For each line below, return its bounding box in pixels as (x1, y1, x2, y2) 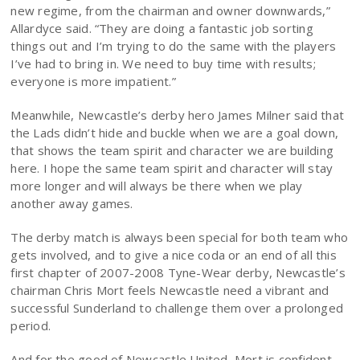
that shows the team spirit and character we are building (10, 142, 334, 158)
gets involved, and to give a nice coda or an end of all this (10, 247, 337, 263)
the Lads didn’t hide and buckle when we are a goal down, (10, 125, 339, 141)
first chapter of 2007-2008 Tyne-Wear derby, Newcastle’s (10, 264, 346, 280)
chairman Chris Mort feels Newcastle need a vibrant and (10, 282, 329, 298)
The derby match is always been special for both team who (10, 229, 349, 245)
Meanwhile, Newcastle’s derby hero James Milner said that (10, 107, 345, 123)
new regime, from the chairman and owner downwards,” (10, 2, 330, 18)
